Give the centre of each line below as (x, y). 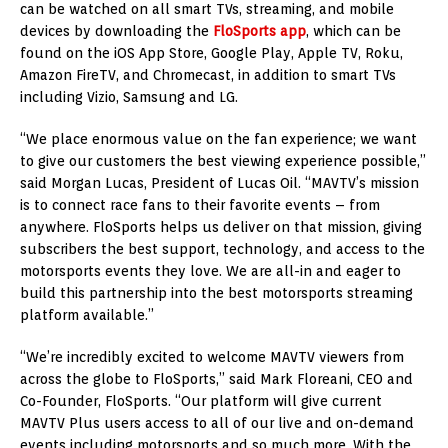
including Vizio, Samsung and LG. (129, 97)
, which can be (353, 31)
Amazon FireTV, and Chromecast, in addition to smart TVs (208, 75)
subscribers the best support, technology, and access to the (222, 249)
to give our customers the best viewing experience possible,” (223, 161)
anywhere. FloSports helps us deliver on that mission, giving (221, 227)
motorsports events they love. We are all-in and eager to (210, 271)
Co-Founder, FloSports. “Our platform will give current (201, 401)
